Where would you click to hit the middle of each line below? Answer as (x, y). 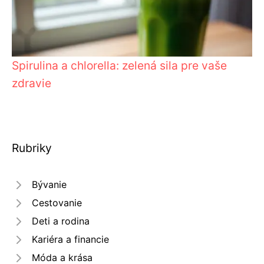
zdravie (32, 83)
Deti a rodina (61, 221)
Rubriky (32, 148)
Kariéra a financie (70, 240)
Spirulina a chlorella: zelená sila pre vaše (119, 66)
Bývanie (49, 185)
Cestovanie (57, 203)
